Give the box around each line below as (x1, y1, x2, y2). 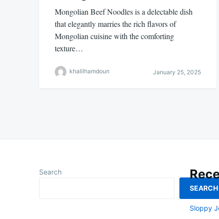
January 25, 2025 (153, 68, 201, 76)
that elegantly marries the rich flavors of (55, 19, 176, 29)
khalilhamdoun (69, 67, 109, 75)
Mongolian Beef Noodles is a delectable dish (55, 6, 193, 17)
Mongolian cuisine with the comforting (55, 31, 174, 41)
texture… (55, 43, 83, 53)
